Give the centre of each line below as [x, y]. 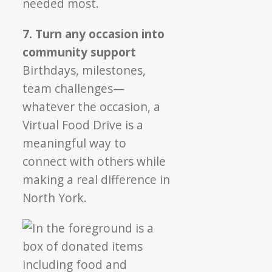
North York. [55, 197]
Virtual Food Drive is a [83, 124]
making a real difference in [97, 179]
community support [80, 52]
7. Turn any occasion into [94, 33]
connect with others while [94, 161]
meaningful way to [75, 143]
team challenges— [74, 88]
